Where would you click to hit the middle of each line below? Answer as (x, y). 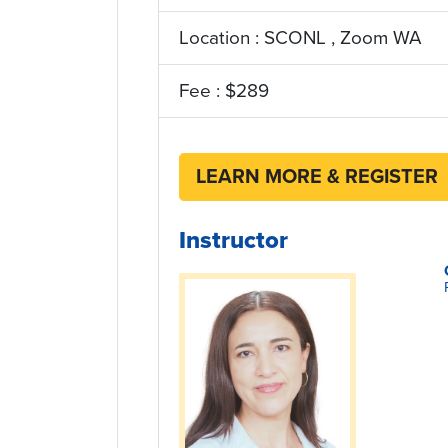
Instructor (233, 240)
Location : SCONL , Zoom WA (300, 38)
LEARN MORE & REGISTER (317, 177)
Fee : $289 (224, 91)
